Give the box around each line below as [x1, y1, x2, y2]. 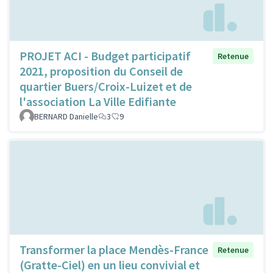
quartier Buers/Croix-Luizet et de [19, 79, 192, 94]
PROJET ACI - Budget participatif [19, 48, 191, 64]
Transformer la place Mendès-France [19, 241, 208, 257]
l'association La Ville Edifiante [19, 94, 176, 110]
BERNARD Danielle [34, 111, 98, 122]
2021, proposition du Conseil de [19, 63, 183, 79]
